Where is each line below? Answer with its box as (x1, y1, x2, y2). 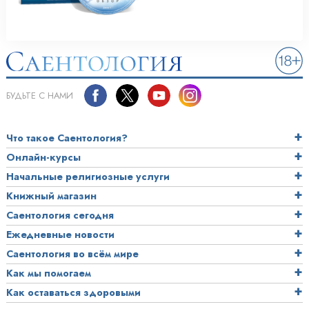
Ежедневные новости (6, 227, 114, 241)
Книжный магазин (6, 188, 97, 203)
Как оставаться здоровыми (6, 285, 141, 299)
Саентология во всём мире (6, 246, 139, 261)
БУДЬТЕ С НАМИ (6, 88, 73, 102)
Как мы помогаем (6, 266, 91, 280)
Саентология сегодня (6, 208, 114, 222)
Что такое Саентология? (6, 130, 128, 145)
